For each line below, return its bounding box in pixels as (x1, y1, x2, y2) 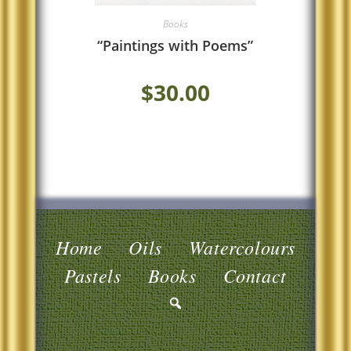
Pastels (64, 262, 121, 288)
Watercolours (188, 233, 295, 259)
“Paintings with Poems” (97, 36, 254, 56)
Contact (223, 262, 287, 288)
